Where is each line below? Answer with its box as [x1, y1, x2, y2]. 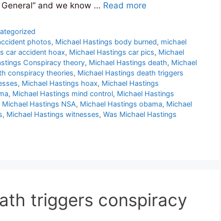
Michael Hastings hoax [22, 79, 98, 88]
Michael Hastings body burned [55, 37, 157, 46]
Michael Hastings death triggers [77, 69, 184, 77]
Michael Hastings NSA [2, 100, 76, 109]
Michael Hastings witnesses [6, 110, 99, 119]
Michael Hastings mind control [12, 89, 113, 98]
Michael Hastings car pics [69, 48, 154, 57]
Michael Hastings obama [80, 100, 162, 109]
